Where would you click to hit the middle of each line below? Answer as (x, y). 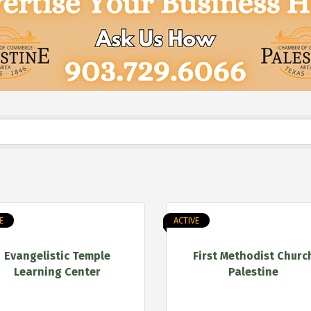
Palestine (254, 271)
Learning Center (58, 271)
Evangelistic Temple (58, 255)
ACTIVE (186, 220)
